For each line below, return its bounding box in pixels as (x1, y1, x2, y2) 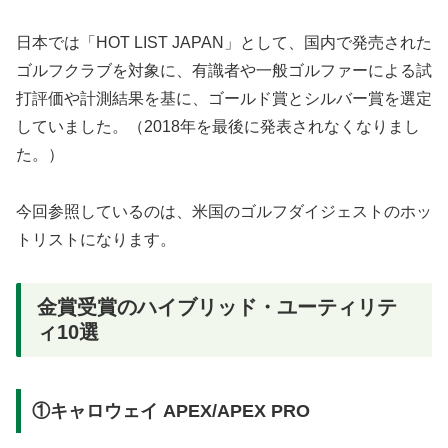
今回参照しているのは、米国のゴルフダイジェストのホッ (16, 202, 432, 220)
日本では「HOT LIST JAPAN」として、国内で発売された (16, 34, 432, 52)
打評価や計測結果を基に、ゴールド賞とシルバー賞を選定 (16, 90, 432, 108)
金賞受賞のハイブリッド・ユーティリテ (37, 295, 397, 318)
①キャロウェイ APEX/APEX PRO (31, 400, 310, 421)
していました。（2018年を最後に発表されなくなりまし (16, 118, 420, 136)
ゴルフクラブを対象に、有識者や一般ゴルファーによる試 (16, 62, 432, 80)
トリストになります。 (16, 230, 176, 248)
